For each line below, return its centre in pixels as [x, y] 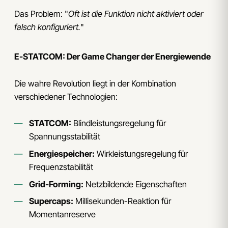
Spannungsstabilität [64, 137]
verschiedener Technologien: [66, 96]
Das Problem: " [41, 14]
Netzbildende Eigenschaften [135, 184]
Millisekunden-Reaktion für [122, 201]
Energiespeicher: [62, 153]
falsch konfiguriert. [47, 27]
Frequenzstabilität [61, 167]
